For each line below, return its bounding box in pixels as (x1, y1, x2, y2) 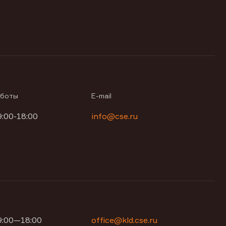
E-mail (91, 91, 112, 100)
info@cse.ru (91, 111, 138, 121)
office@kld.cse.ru (91, 215, 158, 225)
